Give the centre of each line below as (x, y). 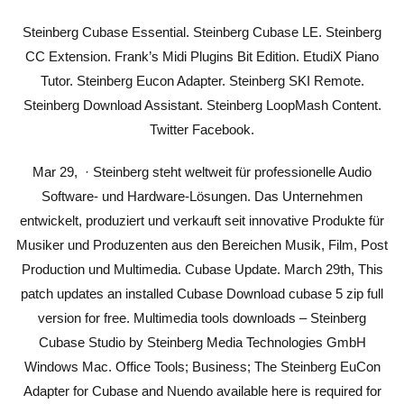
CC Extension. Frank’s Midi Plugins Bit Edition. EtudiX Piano (202, 56)
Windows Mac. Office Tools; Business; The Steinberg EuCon (202, 367)
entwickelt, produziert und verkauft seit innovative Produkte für (202, 220)
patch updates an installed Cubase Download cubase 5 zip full (202, 294)
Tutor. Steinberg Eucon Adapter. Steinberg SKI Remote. (202, 81)
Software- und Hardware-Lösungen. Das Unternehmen (202, 196)
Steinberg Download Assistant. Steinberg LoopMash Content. (202, 105)
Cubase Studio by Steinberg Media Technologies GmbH (202, 342)
